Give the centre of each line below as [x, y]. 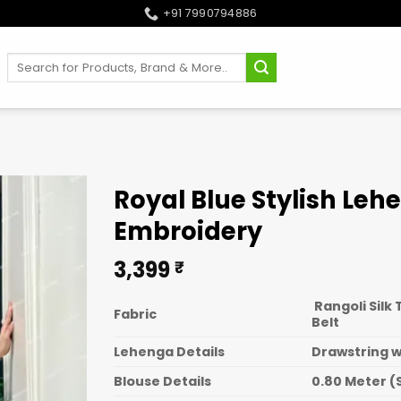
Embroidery [188, 231]
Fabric [135, 314]
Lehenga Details [169, 351]
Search [28, 60]
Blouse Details [162, 381]
